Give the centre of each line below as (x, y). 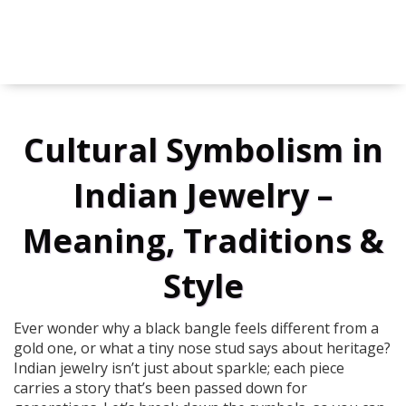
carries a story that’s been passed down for (160, 388)
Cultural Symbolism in (203, 150)
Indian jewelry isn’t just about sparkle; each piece (179, 368)
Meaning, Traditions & (203, 241)
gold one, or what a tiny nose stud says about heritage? (202, 348)
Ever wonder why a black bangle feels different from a (196, 329)
